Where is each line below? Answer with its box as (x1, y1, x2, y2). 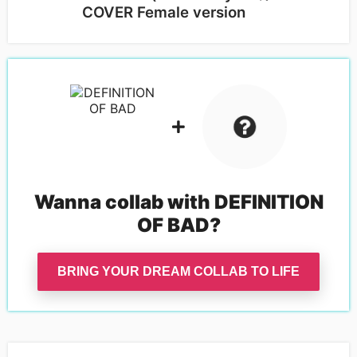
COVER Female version (81, 3, 245, 22)
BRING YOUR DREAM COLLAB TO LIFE (57, 264, 300, 278)
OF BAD (136, 213, 210, 237)
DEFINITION (214, 190, 324, 214)
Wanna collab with (33, 190, 214, 214)
